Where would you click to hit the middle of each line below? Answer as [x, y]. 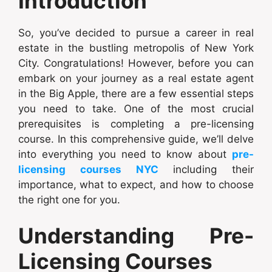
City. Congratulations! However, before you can [136, 63]
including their [206, 169]
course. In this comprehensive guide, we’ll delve [136, 139]
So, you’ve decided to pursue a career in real [136, 32]
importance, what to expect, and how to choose [136, 184]
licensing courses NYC [88, 169]
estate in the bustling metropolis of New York [136, 48]
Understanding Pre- [136, 236]
